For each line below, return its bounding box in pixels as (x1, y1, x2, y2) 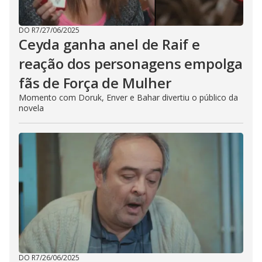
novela (19, 102, 44, 114)
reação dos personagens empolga (19, 54, 243, 74)
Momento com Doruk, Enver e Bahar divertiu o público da (19, 92, 238, 104)
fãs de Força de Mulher (19, 73, 171, 93)
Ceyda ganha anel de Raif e (19, 35, 200, 54)
